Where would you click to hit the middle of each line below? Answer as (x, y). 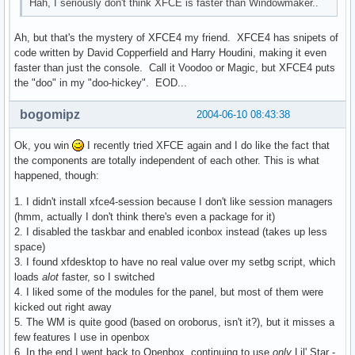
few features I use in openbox (82, 337)
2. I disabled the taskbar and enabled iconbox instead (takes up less (171, 231)
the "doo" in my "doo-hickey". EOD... (101, 82)
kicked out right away (63, 307)
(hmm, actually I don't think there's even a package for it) (145, 216)
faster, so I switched (107, 277)
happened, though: (57, 175)
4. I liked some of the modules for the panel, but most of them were (169, 292)
